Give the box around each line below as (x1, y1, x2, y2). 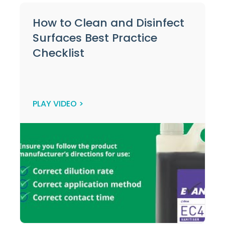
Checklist (33, 45, 84, 61)
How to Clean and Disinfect (33, 15, 184, 31)
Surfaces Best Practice (33, 30, 157, 46)
